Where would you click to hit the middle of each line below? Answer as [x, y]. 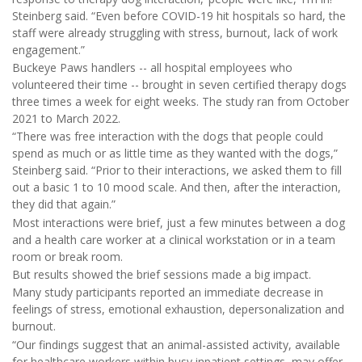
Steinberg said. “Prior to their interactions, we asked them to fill [177, 170]
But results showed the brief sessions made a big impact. [162, 275]
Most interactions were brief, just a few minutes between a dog [179, 222]
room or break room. [67, 256]
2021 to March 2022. [66, 118]
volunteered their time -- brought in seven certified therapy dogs [179, 84]
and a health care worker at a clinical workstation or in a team [174, 239]
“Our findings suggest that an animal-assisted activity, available [176, 344]
